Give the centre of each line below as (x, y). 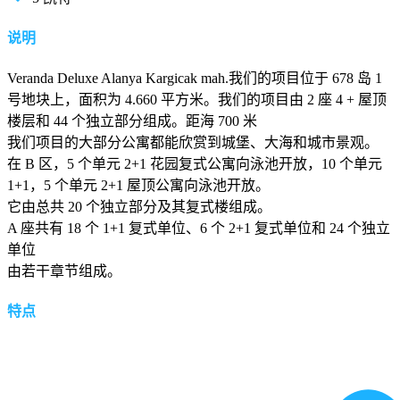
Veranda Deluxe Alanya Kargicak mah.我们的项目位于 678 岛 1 (195, 79)
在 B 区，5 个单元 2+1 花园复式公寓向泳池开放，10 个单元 (195, 164)
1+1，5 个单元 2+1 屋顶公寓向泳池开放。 (138, 186)
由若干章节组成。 (64, 271)
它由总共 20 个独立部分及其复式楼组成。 (139, 207)
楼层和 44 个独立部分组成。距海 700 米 (132, 121)
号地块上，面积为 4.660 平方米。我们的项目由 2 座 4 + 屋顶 (197, 100)
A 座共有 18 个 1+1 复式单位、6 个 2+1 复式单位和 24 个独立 (199, 229)
